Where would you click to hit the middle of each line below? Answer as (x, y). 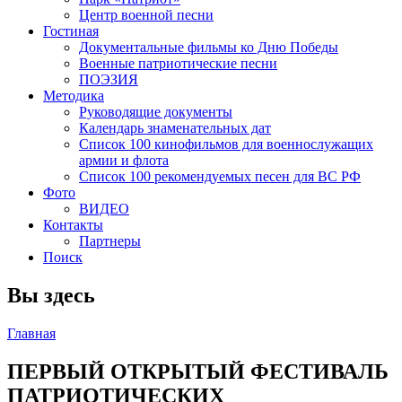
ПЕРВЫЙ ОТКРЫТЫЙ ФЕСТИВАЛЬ (198, 371)
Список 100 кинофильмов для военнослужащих (226, 144)
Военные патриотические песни (178, 63)
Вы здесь (51, 295)
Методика (74, 96)
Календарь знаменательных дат (175, 128)
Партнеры (110, 241)
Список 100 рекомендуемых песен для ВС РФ (220, 176)
